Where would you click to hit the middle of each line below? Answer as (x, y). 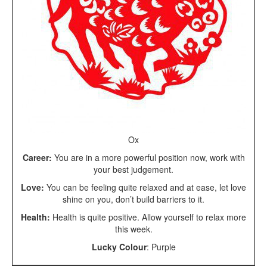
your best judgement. (133, 169)
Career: (37, 157)
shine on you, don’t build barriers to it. (133, 199)
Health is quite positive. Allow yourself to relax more (148, 217)
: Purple (161, 246)
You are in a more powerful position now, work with (148, 157)
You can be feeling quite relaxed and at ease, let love (145, 187)
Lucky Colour (119, 246)
